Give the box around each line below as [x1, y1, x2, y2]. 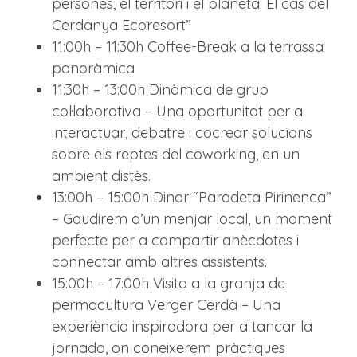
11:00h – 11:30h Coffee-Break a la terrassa [52, 37, 324, 57]
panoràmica [52, 59, 135, 78]
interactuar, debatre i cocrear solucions [52, 124, 312, 143]
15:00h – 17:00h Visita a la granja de [52, 274, 285, 293]
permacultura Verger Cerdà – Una [52, 296, 280, 315]
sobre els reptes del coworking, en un [52, 145, 300, 164]
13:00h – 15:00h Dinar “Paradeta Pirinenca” [52, 188, 331, 207]
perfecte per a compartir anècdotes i [52, 231, 299, 250]
